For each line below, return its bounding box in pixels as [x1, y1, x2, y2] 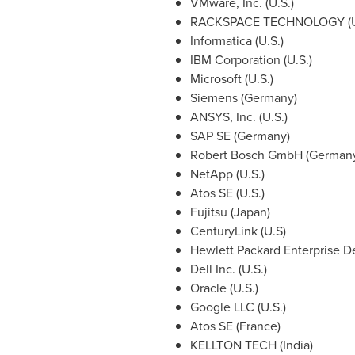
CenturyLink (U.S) [189, 222, 286, 240]
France [239, 317, 277, 335]
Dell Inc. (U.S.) [189, 260, 267, 278]
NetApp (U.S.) [189, 165, 265, 183]
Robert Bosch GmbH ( [189, 146, 309, 164]
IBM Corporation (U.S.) [189, 51, 312, 69]
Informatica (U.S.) [189, 32, 284, 50]
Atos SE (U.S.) [189, 184, 265, 202]
